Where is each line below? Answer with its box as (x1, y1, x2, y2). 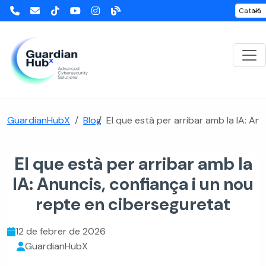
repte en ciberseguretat (36, 193, 230, 216)
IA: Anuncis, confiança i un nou (12, 173, 254, 195)
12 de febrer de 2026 (15, 225, 106, 237)
